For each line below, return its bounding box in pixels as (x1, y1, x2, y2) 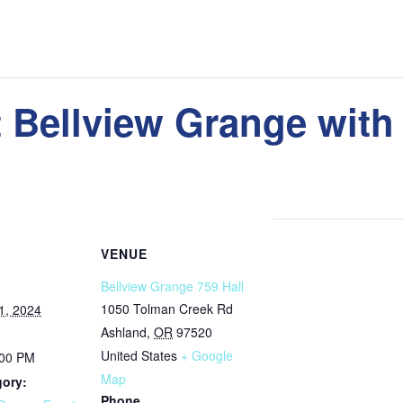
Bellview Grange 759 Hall (101, 276, 244, 295)
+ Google (181, 345, 233, 364)
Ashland (101, 322, 147, 341)
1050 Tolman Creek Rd (101, 299, 233, 318)
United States (101, 345, 177, 364)
